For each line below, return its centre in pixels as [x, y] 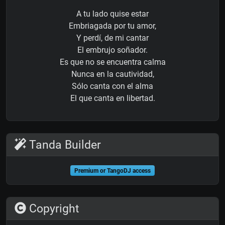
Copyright [53, 208]
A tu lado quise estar [113, 14]
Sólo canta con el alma [113, 86]
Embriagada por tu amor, [113, 26]
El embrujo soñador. [113, 50]
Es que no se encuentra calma [113, 62]
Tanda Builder [64, 144]
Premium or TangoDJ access [113, 171]
